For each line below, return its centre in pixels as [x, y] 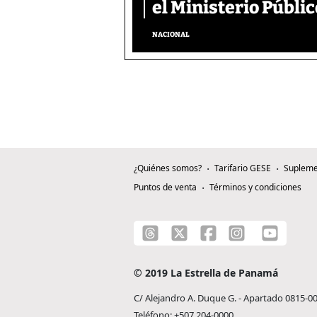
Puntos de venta [165, 188]
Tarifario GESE [243, 168]
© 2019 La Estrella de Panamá [206, 273]
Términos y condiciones [255, 188]
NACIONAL [171, 35]
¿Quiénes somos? [168, 168]
